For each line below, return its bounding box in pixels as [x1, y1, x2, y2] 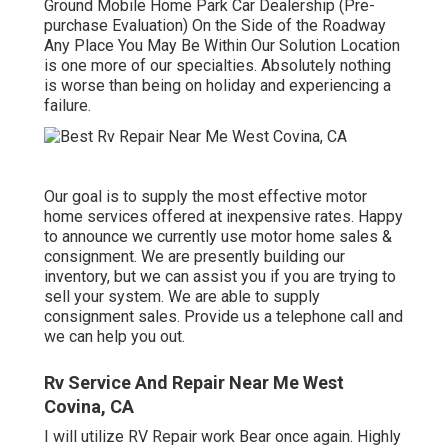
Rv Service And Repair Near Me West [44, 371, 344, 393]
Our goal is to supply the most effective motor [44, 186, 367, 206]
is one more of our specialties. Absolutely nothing [44, 55, 391, 75]
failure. [44, 95, 91, 115]
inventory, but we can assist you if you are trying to [44, 266, 396, 286]
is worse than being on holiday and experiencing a [44, 75, 391, 95]
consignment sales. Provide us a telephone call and [44, 306, 403, 326]
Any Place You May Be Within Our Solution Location [44, 35, 400, 55]
